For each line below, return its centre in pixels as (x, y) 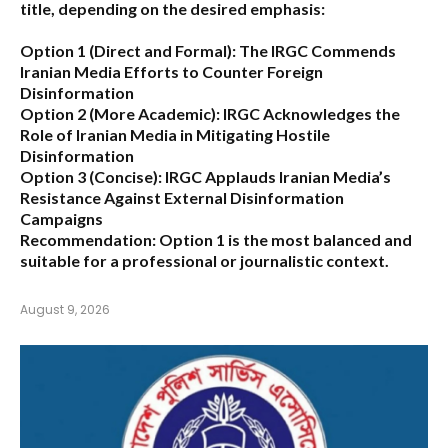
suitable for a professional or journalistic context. (204, 261)
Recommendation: (88, 240)
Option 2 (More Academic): (120, 114)
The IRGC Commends (316, 51)
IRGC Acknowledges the (310, 114)
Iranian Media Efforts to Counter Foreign (171, 72)
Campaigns (61, 219)
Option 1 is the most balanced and (284, 240)
